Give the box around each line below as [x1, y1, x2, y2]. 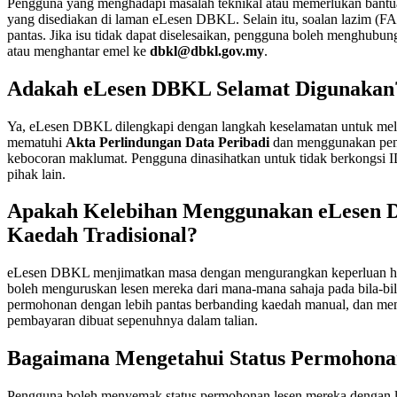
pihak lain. [7, 166, 66, 182]
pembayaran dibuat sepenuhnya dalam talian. [7, 313, 258, 329]
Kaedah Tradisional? [7, 223, 198, 247]
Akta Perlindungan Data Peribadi [66, 134, 269, 150]
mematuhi [7, 134, 66, 150]
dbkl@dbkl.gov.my [150, 43, 264, 58]
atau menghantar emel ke [7, 43, 150, 58]
